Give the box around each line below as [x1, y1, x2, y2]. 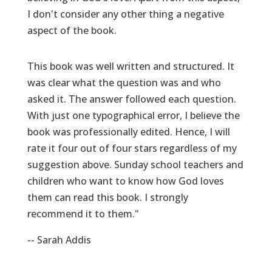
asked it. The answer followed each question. [27, 92, 236, 106]
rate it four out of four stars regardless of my [27, 141, 237, 155]
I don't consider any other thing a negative [27, 7, 224, 21]
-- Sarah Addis [27, 233, 91, 246]
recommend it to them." [27, 206, 139, 220]
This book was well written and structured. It [27, 59, 234, 73]
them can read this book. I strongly [27, 190, 188, 204]
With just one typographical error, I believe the [27, 108, 240, 122]
